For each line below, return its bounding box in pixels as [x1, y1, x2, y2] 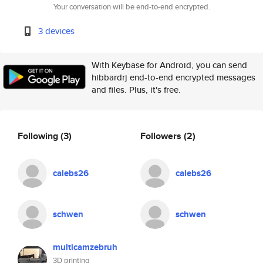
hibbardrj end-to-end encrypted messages [92, 71, 255, 83]
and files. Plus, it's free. [92, 83, 181, 96]
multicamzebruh [53, 241, 117, 254]
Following [18, 129, 60, 143]
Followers [140, 129, 184, 143]
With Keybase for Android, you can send [92, 59, 247, 71]
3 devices [38, 25, 75, 37]
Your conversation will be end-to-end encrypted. [53, 1, 210, 12]
